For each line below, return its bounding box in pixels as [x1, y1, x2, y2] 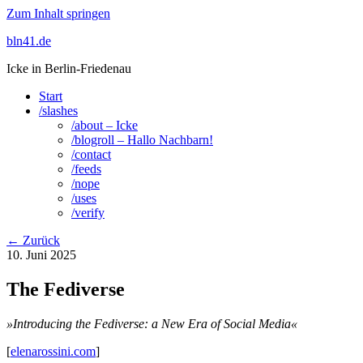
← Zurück [6, 233, 60, 247]
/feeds [71, 162, 101, 176]
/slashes [39, 104, 78, 117]
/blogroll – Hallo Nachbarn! [71, 133, 213, 147]
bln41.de [6, 34, 51, 48]
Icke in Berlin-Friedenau [6, 62, 131, 75]
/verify [71, 206, 105, 220]
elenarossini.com [11, 344, 96, 358]
